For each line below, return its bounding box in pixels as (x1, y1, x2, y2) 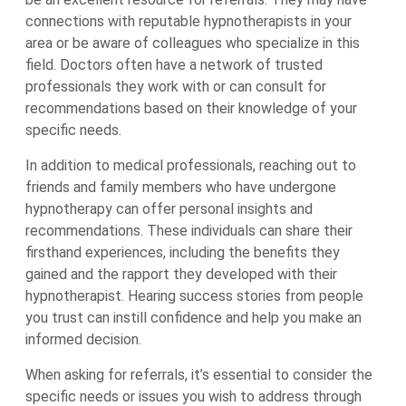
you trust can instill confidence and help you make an (25, 309, 362, 326)
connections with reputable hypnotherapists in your (25, 13, 352, 30)
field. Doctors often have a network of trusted (25, 56, 323, 73)
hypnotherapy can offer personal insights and (25, 200, 313, 217)
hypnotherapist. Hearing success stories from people (25, 287, 363, 304)
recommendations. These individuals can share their (25, 222, 353, 239)
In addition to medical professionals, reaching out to (25, 157, 356, 174)
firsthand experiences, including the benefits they (25, 244, 340, 261)
